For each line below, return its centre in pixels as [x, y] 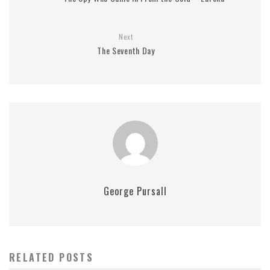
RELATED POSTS [52, 258]
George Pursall [135, 191]
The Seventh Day [126, 51]
